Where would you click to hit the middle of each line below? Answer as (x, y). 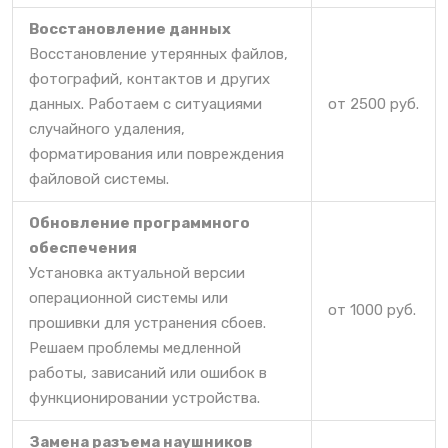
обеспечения (83, 248)
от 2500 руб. (373, 104)
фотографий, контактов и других (149, 79)
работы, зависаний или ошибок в (148, 373)
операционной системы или (128, 298)
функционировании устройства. (144, 398)
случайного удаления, (107, 129)
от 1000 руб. (372, 310)
